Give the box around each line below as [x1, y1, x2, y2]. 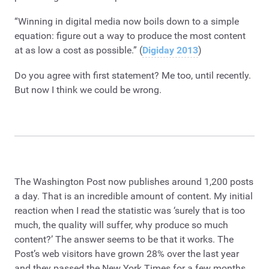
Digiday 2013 [142, 44, 198, 56]
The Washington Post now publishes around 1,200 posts [14, 175, 253, 187]
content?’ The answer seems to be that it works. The [14, 233, 234, 245]
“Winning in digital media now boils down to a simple [14, 16, 239, 28]
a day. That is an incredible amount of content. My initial [14, 190, 253, 202]
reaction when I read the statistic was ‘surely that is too [14, 204, 245, 216]
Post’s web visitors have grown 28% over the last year [14, 247, 239, 259]
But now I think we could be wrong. [14, 83, 162, 95]
